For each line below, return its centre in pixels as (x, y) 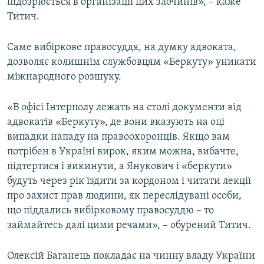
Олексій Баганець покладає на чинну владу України (131, 256)
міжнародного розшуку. (64, 77)
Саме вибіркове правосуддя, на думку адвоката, (122, 47)
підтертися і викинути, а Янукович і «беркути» (120, 166)
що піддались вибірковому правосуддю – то (110, 210)
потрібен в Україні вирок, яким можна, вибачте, (123, 151)
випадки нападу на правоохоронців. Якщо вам (118, 137)
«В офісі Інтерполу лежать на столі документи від (124, 107)
